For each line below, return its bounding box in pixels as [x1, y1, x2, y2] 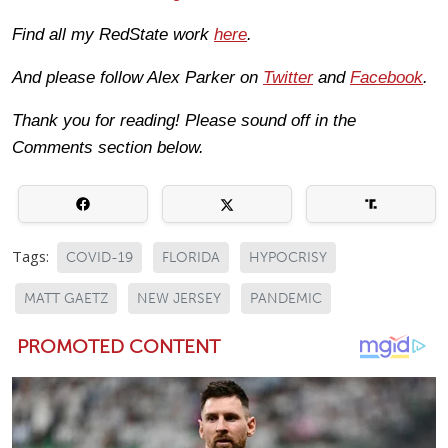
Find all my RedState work [12, 24, 214, 44]
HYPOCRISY [249, 248, 327, 266]
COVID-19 [66, 248, 133, 266]
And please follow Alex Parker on [12, 67, 263, 87]
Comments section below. [12, 137, 204, 157]
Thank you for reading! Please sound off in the [12, 110, 356, 130]
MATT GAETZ [24, 289, 108, 307]
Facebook [350, 67, 423, 87]
